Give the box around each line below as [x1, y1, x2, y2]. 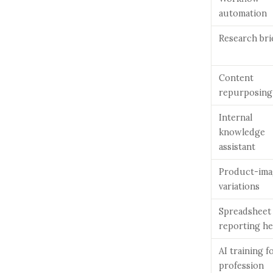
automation [219, 7, 267, 19]
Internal [219, 112, 252, 123]
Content [219, 72, 253, 83]
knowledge [219, 126, 265, 138]
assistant [219, 141, 255, 152]
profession [219, 260, 264, 271]
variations [219, 180, 260, 192]
